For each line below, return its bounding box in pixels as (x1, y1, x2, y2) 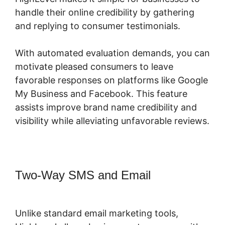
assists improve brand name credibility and (15, 101, 197, 113)
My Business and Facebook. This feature (15, 88, 187, 99)
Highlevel (154, 168, 202, 182)
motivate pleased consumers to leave (15, 61, 173, 72)
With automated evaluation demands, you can (15, 47, 210, 58)
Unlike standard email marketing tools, (15, 207, 178, 218)
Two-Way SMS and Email (15, 168, 154, 182)
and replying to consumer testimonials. (15, 20, 180, 31)
